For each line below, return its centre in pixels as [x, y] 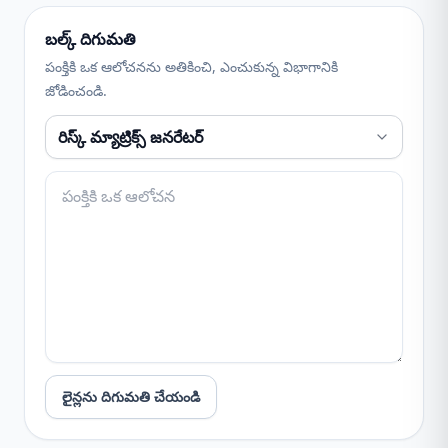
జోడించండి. [76, 90]
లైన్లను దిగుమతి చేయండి [131, 396]
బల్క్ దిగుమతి [90, 39]
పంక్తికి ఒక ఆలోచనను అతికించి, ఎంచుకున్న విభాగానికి [191, 66]
